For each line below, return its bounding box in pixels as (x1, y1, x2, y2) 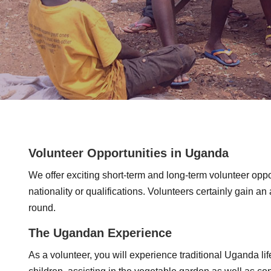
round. (28, 203, 56, 213)
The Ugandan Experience (28, 226, 172, 240)
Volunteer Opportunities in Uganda (28, 146, 229, 160)
